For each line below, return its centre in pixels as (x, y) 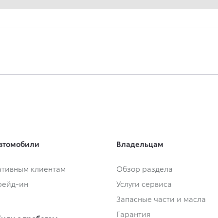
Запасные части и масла (161, 199)
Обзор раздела (145, 169)
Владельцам (140, 144)
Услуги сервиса (144, 184)
